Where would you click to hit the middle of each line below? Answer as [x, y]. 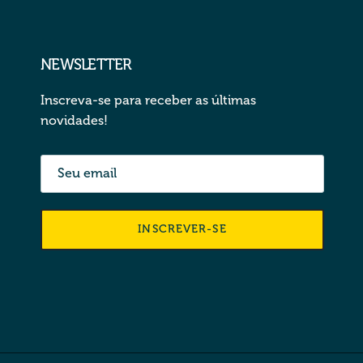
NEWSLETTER [86, 64]
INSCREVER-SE [182, 229]
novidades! [74, 120]
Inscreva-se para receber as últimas [148, 100]
